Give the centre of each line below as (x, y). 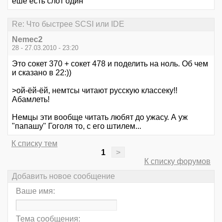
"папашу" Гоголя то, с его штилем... (77, 126)
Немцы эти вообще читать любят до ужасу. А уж (100, 117)
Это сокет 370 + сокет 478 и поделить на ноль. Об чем (110, 63)
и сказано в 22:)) (42, 72)
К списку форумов (177, 161)
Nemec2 (27, 39)
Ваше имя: (35, 191)
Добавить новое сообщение (63, 176)
